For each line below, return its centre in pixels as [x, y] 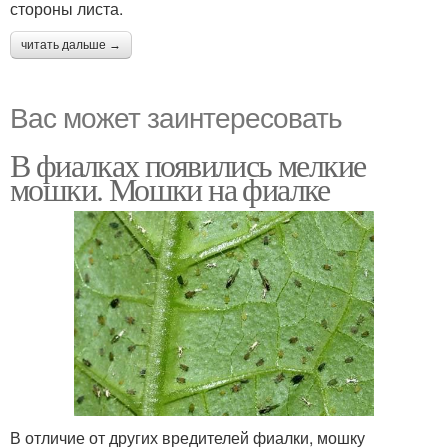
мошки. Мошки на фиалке [170, 188]
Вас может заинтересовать [176, 116]
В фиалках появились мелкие [188, 164]
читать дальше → [71, 45]
